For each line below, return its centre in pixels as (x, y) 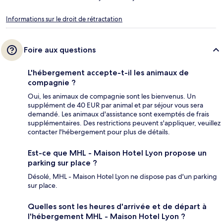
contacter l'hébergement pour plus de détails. (99, 132)
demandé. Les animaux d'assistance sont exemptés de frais (118, 114)
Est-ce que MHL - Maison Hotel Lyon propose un (117, 153)
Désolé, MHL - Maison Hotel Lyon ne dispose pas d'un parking (122, 176)
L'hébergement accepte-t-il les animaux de (108, 72)
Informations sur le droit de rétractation (64, 19)
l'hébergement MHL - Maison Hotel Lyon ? (107, 216)
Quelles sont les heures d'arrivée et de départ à (117, 206)
